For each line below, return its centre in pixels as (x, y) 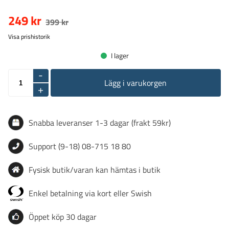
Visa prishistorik (29, 37)
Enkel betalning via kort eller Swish (90, 193)
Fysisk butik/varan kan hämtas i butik (95, 170)
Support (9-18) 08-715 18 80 (80, 146)
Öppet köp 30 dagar (63, 217)
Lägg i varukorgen (136, 83)
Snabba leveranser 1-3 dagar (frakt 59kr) (100, 123)
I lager (120, 55)
